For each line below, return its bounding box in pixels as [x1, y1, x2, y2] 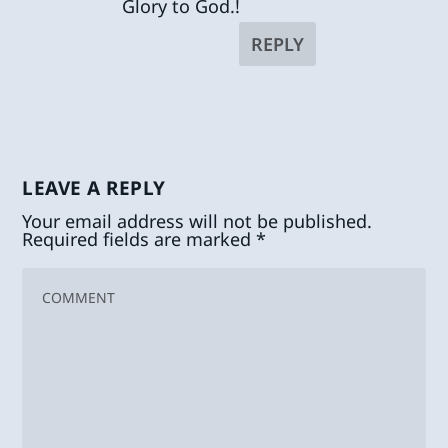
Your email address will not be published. [22, 209, 373, 234]
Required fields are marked [22, 227, 257, 252]
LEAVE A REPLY [22, 175, 166, 202]
